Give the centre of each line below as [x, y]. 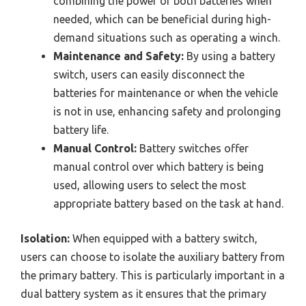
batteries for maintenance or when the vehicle [166, 93]
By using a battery [229, 56]
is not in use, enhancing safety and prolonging [167, 111]
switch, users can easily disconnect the [149, 74]
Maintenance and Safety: [119, 56]
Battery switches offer [193, 148]
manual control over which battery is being [158, 166]
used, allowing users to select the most [150, 185]
